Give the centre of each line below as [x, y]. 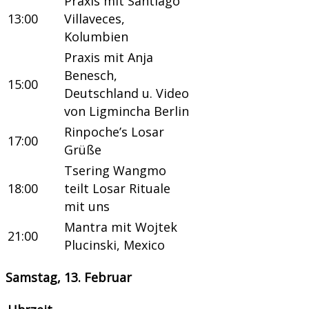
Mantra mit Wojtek [121, 227]
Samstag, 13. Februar [69, 277]
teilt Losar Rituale [117, 188]
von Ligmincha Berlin [127, 111]
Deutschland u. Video [127, 93]
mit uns [87, 206]
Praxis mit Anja [109, 57]
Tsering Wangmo [115, 170]
